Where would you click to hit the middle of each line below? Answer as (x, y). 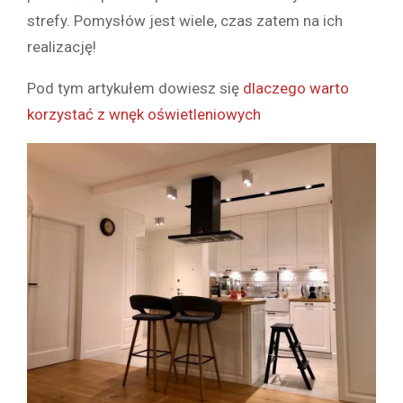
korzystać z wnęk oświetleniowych (144, 114)
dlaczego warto (296, 88)
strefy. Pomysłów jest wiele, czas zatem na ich (185, 20)
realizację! (62, 46)
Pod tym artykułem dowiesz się (135, 88)
